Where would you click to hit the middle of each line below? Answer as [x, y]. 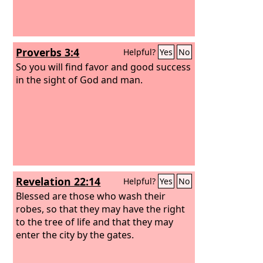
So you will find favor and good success [104, 67]
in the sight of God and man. [80, 80]
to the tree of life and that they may [95, 222]
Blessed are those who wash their [91, 196]
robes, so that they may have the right [101, 209]
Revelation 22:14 [58, 181]
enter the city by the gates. [75, 235]
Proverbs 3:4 [48, 52]
